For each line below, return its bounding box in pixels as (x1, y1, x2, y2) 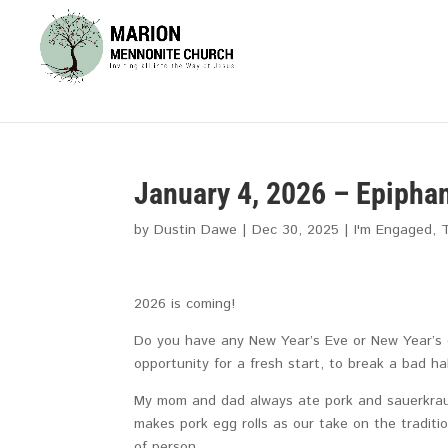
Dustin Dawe (154, 220, 238, 240)
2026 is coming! (134, 294, 236, 314)
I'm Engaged (354, 220, 433, 240)
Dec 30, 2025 (252, 220, 340, 240)
